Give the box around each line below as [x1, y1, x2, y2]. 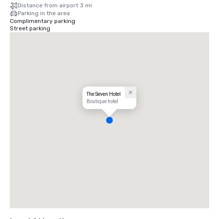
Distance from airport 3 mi [18, 2, 92, 9]
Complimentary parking [10, 18, 75, 25]
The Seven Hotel [86, 91, 121, 97]
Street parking [10, 25, 50, 32]
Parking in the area [18, 10, 70, 17]
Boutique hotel [86, 99, 118, 105]
